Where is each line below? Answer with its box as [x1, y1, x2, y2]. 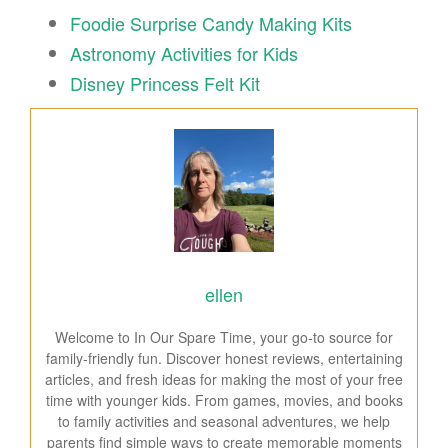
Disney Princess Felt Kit [70, 69, 260, 96]
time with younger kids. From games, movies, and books [45, 390, 403, 411]
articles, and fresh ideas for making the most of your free [45, 369, 403, 390]
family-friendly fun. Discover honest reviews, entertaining [45, 348, 403, 369]
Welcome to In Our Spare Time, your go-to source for [55, 327, 393, 348]
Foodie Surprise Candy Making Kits [70, 9, 352, 36]
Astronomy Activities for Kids [70, 39, 298, 66]
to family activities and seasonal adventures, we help [58, 411, 390, 432]
